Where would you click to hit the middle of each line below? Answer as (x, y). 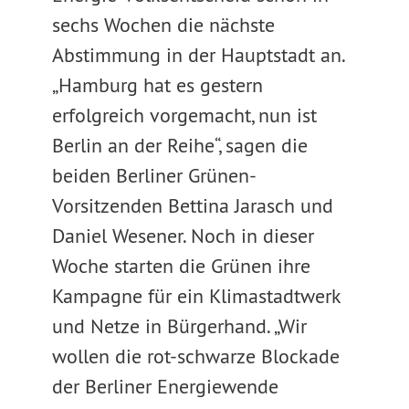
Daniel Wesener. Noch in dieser (183, 236)
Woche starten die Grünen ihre (181, 266)
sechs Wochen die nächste (163, 25)
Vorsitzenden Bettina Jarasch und (195, 205)
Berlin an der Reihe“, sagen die (179, 145)
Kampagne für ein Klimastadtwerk (196, 296)
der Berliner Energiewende (165, 386)
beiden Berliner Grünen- (154, 175)
